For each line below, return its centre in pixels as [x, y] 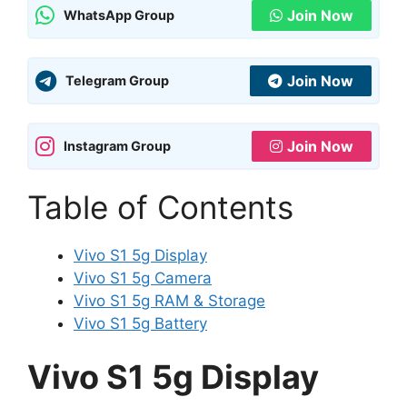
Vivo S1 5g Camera [143, 278]
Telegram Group [117, 80]
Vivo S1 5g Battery [140, 323]
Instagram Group [117, 146]
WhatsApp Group [119, 15]
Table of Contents [160, 207]
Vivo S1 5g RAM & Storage [169, 300]
